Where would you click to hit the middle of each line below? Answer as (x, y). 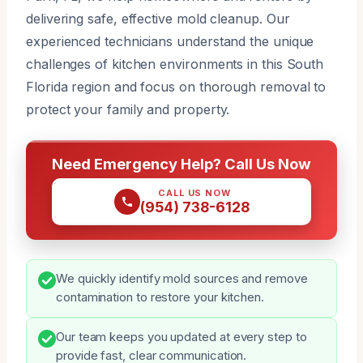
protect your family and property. (128, 109)
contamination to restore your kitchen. (160, 297)
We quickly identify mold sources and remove (182, 278)
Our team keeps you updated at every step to (181, 337)
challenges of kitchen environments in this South (175, 64)
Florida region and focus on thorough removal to (176, 86)
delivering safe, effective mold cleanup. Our (158, 18)
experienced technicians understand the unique (170, 41)
